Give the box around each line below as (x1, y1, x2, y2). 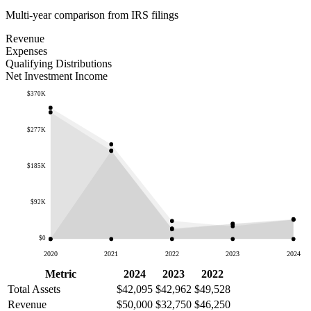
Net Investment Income (6, 70, 108, 83)
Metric (45, 267, 76, 280)
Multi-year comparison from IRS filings (6, 9, 178, 22)
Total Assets (8, 283, 60, 295)
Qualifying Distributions (6, 58, 112, 70)
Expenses (6, 45, 47, 58)
